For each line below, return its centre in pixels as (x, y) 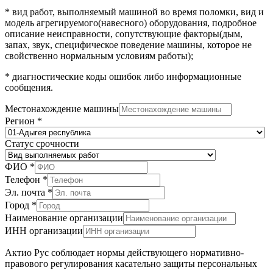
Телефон (24, 179)
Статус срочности (42, 143)
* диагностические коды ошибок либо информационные (123, 76)
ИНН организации (44, 230)
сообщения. (29, 87)
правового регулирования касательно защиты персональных (131, 263)
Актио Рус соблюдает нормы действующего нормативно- (124, 252)
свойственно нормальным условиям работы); (99, 55)
